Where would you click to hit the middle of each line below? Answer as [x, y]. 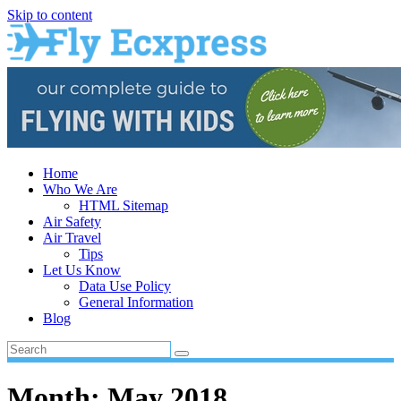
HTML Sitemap [124, 205]
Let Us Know [82, 270]
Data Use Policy [125, 286]
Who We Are [80, 189]
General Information [136, 302]
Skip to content [50, 15]
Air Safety [72, 222]
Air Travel [72, 238]
